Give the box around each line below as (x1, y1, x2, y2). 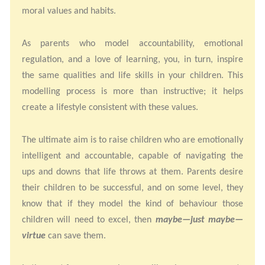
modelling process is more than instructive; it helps (22, 85, 243, 97)
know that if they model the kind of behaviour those (22, 198, 243, 209)
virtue (22, 230, 48, 241)
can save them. (48, 230, 108, 241)
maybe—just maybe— (155, 214, 244, 225)
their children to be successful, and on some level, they (22, 182, 243, 193)
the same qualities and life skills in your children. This (22, 69, 243, 81)
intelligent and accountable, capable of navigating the (22, 150, 243, 161)
